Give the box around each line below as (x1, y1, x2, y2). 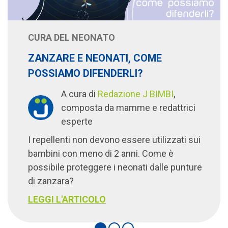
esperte (61, 116, 93, 127)
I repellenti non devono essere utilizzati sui (28, 134, 201, 146)
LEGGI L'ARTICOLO (28, 194, 106, 205)
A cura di (61, 89, 98, 100)
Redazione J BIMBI (97, 89, 174, 100)
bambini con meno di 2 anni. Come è (28, 148, 174, 159)
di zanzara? (28, 176, 74, 187)
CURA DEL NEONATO (28, 32, 115, 43)
